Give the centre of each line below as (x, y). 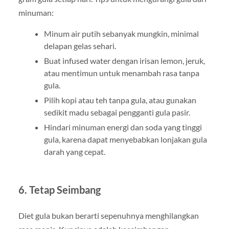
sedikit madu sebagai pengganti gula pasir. (117, 112)
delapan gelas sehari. (80, 46)
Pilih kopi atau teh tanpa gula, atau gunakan (120, 100)
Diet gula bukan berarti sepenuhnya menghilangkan (108, 216)
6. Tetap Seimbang (59, 190)
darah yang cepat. (74, 152)
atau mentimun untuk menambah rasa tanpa (121, 73)
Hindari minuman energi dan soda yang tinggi (123, 127)
